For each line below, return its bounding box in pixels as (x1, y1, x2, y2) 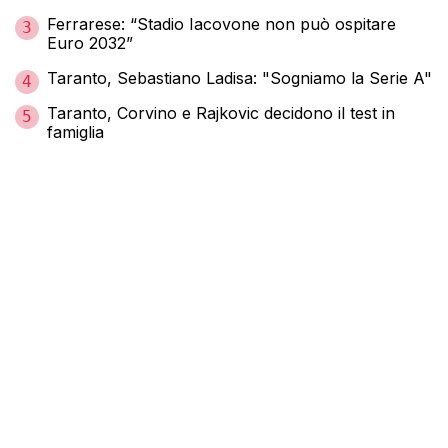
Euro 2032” (47, 32, 133, 53)
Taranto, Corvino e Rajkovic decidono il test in (47, 102, 395, 123)
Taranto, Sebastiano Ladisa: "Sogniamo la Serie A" (47, 67, 432, 88)
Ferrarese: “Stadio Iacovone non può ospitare (47, 13, 396, 34)
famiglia (47, 121, 104, 142)
